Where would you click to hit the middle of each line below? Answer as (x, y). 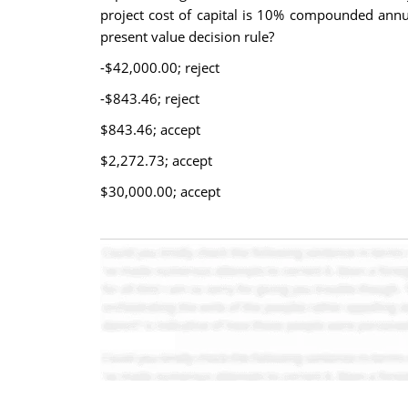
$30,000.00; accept (160, 191)
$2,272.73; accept (156, 160)
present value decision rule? (187, 36)
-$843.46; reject (149, 98)
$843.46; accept (150, 129)
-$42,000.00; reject (159, 67)
